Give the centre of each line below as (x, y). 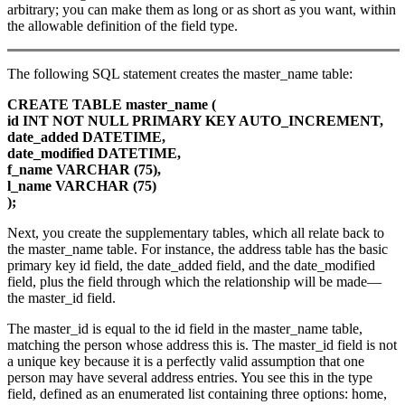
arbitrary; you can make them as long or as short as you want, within (202, 10)
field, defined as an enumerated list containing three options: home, (197, 394)
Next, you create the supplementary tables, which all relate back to (196, 233)
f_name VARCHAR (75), (84, 170)
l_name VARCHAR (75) (82, 186)
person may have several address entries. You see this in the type (190, 378)
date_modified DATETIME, (94, 154)
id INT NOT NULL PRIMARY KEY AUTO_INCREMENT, (195, 121)
